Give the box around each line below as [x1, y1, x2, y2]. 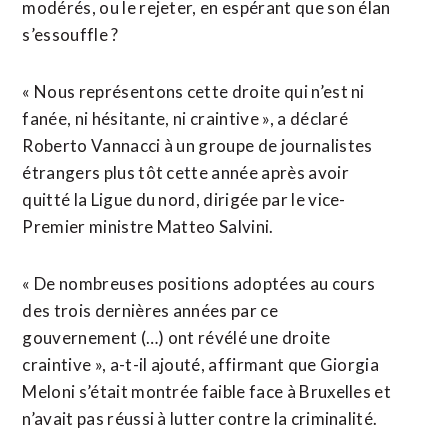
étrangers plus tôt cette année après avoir [22, 162, 349, 183]
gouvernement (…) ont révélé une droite [22, 327, 331, 348]
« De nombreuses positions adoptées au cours [22, 273, 376, 294]
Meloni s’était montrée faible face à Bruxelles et [22, 381, 392, 402]
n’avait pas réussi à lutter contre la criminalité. [22, 408, 378, 429]
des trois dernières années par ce [22, 300, 278, 321]
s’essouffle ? [22, 24, 119, 45]
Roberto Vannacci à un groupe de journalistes [22, 135, 373, 156]
